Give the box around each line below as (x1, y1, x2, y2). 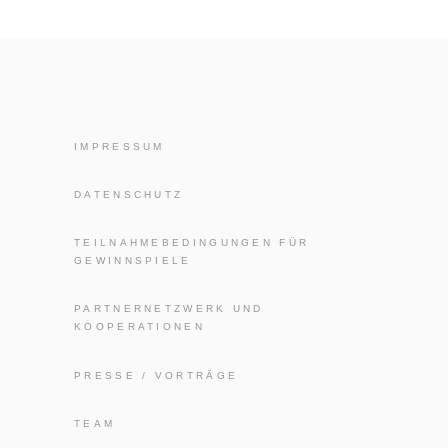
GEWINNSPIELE (74, 255, 192, 267)
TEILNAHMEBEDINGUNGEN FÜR (74, 237, 310, 249)
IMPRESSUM (74, 140, 165, 152)
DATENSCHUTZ (74, 189, 184, 201)
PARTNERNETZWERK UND (74, 303, 264, 315)
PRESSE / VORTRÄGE (74, 369, 239, 381)
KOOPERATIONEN (74, 321, 205, 333)
